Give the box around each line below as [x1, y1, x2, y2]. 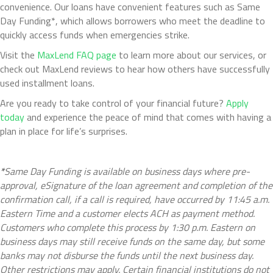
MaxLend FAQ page [37, 47, 116, 62]
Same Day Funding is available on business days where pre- [4, 163, 250, 179]
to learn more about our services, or [116, 47, 266, 62]
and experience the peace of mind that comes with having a [24, 109, 271, 124]
